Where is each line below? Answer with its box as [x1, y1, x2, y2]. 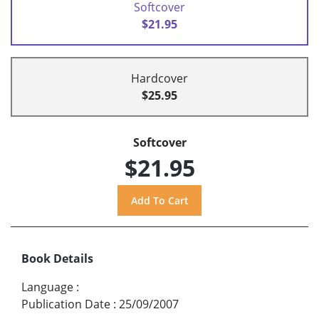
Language [21, 279, 73, 296]
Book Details [21, 251, 93, 267]
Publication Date [21, 296, 110, 313]
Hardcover [131, 70, 188, 86]
